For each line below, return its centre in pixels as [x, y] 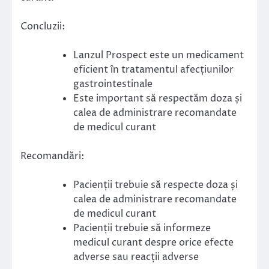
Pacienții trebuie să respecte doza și [156, 185]
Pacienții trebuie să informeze [142, 228]
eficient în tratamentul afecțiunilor [153, 69]
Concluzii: [43, 26]
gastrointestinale [113, 84]
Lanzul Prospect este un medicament [159, 55]
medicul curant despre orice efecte [153, 243]
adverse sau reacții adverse [136, 257]
